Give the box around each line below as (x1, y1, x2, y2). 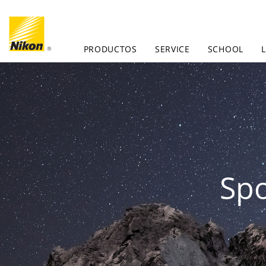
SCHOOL (207, 43, 243, 55)
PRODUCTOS (83, 43, 137, 55)
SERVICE (154, 43, 190, 55)
